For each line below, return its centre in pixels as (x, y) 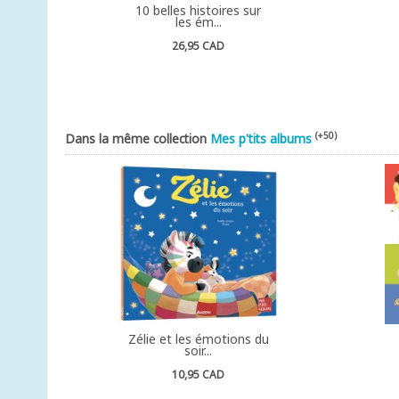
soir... (199, 350)
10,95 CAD (199, 375)
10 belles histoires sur (199, 10)
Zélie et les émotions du (198, 339)
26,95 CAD (199, 46)
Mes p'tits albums (261, 138)
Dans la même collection (138, 138)
